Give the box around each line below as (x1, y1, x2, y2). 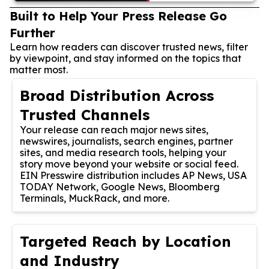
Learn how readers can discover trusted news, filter (10, 40, 248, 53)
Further (10, 25, 55, 40)
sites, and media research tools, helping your (20, 146, 226, 159)
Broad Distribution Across (20, 86, 214, 104)
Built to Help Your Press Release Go (10, 8, 227, 23)
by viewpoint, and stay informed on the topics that (10, 52, 241, 64)
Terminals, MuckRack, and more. (20, 192, 169, 204)
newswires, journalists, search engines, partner (20, 134, 233, 147)
